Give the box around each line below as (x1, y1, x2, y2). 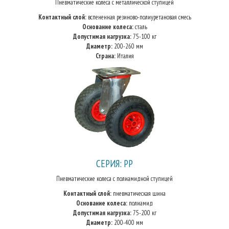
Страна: (95, 52, 116, 60)
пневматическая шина (111, 189, 166, 198)
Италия (115, 52, 134, 60)
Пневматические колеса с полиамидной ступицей (56, 174, 173, 183)
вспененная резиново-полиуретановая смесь (86, 13, 191, 21)
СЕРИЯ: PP (96, 157, 133, 170)
